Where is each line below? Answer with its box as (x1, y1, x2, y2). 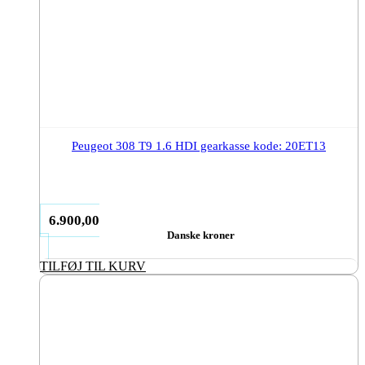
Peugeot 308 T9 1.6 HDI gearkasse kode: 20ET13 (72, 139, 326, 152)
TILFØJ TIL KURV (40, 258, 146, 273)
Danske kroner (167, 228, 235, 241)
